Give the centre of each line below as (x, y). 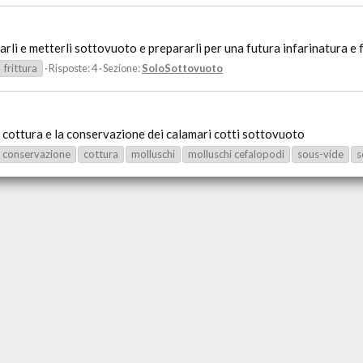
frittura (21, 68)
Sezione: (122, 68)
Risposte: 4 (73, 68)
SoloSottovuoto (182, 68)
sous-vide (320, 154)
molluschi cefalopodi (236, 154)
